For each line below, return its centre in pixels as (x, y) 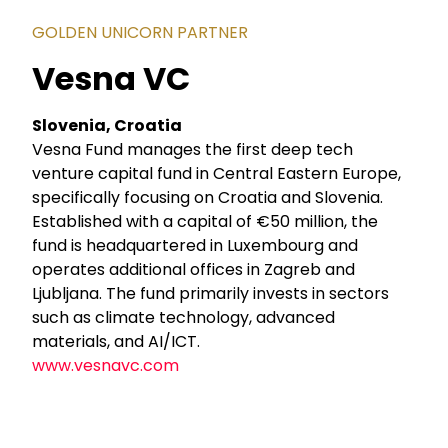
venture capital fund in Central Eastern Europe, (217, 173)
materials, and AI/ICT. (116, 341)
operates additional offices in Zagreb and (194, 269)
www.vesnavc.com (106, 365)
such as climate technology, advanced (184, 317)
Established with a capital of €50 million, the (205, 221)
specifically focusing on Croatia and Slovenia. (208, 197)
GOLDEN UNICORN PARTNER (140, 33)
